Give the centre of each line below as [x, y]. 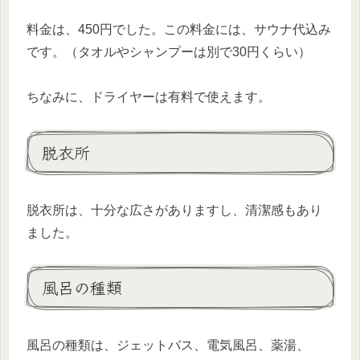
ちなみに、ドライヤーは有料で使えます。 [149, 97]
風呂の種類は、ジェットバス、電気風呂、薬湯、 [168, 345]
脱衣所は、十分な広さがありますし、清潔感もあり [174, 210]
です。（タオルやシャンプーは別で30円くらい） [169, 51]
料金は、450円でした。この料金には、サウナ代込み [179, 29]
